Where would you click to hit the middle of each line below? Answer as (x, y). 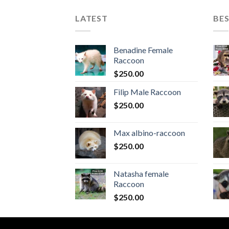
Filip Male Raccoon (147, 91)
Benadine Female (143, 50)
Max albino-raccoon (149, 132)
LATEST (91, 18)
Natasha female (141, 173)
